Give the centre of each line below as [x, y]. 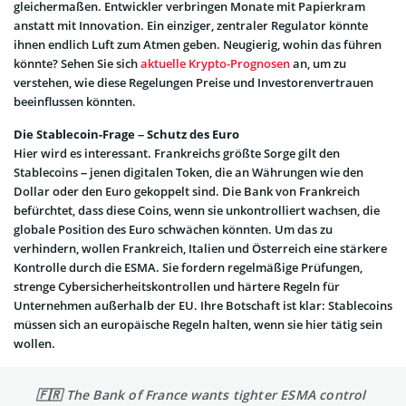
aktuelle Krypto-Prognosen [215, 64]
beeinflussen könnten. [75, 102]
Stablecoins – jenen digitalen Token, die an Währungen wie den [188, 173]
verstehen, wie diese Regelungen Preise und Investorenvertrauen [193, 83]
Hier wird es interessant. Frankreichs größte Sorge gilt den [177, 154]
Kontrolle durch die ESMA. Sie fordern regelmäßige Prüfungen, [188, 268]
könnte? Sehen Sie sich [77, 64]
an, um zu [318, 64]
